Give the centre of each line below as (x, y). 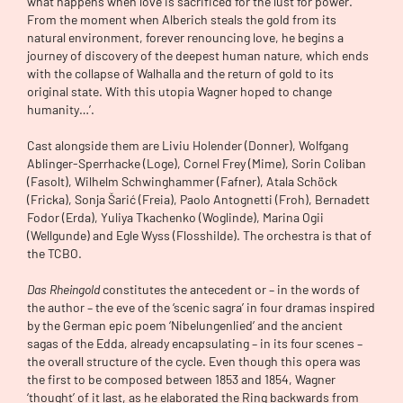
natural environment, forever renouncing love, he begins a (185, 37)
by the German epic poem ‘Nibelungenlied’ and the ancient (185, 325)
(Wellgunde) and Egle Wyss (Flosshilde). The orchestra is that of (199, 235)
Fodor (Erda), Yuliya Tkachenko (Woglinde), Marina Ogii (175, 217)
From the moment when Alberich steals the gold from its (182, 19)
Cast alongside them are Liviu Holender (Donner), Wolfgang (188, 145)
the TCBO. (54, 253)
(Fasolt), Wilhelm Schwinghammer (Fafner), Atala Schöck (182, 181)
